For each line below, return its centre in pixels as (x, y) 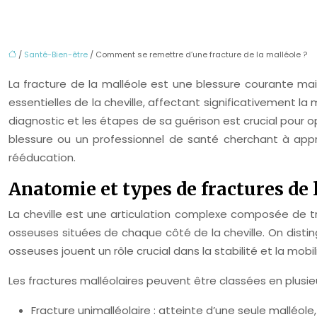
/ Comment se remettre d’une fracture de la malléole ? (197, 54)
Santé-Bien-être (56, 54)
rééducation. (42, 157)
